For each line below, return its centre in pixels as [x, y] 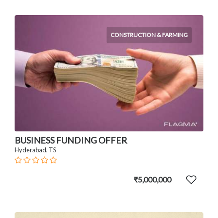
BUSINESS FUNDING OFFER [71, 140]
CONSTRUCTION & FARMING [149, 35]
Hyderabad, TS [35, 150]
